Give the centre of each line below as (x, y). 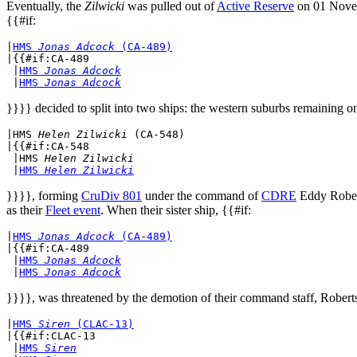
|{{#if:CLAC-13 (51, 335)
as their (26, 210)
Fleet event (73, 210)
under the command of (202, 195)
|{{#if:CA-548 (48, 146)
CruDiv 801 (112, 195)
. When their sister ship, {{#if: (176, 210)
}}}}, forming (44, 195)
